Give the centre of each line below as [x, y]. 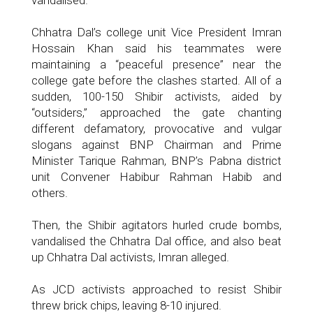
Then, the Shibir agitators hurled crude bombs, [156, 225]
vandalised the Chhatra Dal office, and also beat [156, 241]
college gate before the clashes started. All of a [156, 80]
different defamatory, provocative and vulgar [156, 129]
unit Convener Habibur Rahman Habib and [156, 177]
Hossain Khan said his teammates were [156, 48]
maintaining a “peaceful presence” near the [156, 64]
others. [50, 193]
